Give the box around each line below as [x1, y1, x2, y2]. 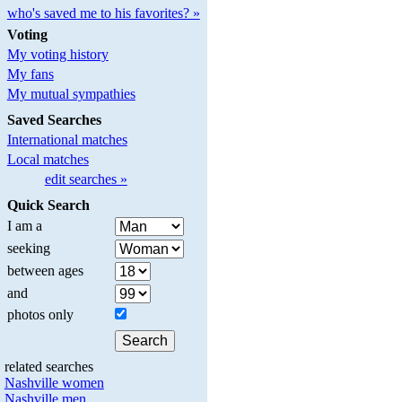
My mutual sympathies [6, 86, 135, 102]
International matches [6, 132, 127, 148]
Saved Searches [6, 112, 101, 128]
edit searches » [44, 171, 127, 188]
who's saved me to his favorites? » [6, 5, 200, 22]
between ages [6, 262, 83, 278]
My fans [6, 66, 54, 83]
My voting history [6, 47, 109, 63]
